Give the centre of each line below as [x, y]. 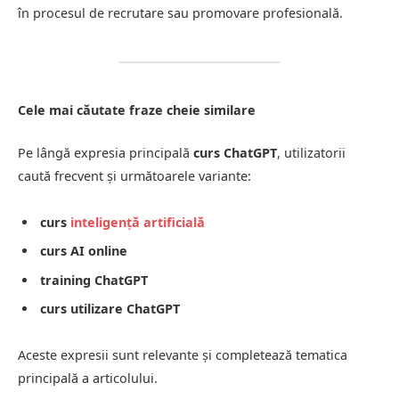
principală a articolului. [88, 378]
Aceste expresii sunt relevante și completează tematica [183, 354]
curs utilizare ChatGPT [110, 308]
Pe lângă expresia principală [106, 153]
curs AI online [84, 251]
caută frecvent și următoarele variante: [134, 176]
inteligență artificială [138, 222]
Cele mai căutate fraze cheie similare [137, 110]
